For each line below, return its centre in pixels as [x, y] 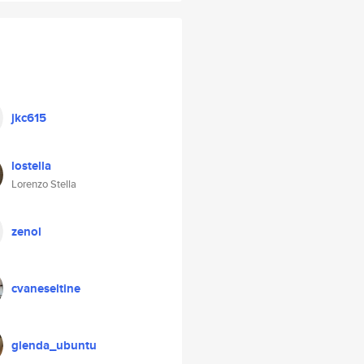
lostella [31, 166]
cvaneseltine [46, 288]
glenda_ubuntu [54, 345]
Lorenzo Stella [44, 184]
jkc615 [29, 118]
